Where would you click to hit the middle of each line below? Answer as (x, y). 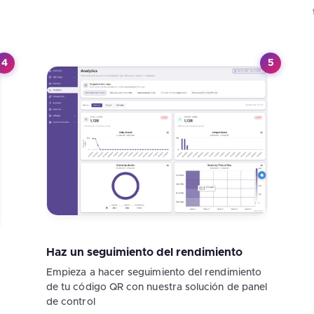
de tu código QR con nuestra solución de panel (157, 288)
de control (70, 302)
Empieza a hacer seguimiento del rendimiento (153, 273)
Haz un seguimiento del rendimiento (144, 253)
